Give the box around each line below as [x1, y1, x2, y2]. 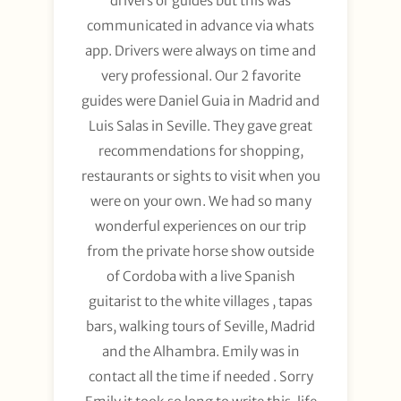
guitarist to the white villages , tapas [89, 292, 312, 310]
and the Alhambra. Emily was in [101, 342, 300, 360]
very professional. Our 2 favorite [100, 66, 301, 84]
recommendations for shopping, [98, 141, 303, 159]
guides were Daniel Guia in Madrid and [81, 91, 320, 109]
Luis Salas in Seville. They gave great [89, 116, 312, 134]
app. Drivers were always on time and [85, 41, 316, 59]
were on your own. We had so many [90, 192, 311, 209]
